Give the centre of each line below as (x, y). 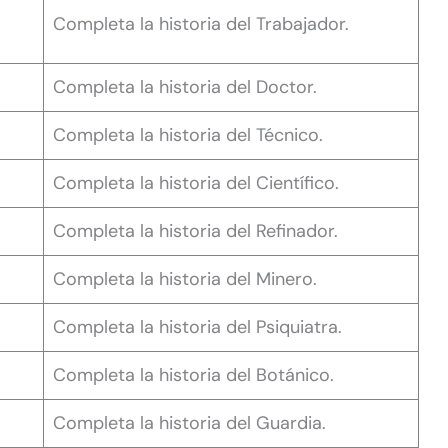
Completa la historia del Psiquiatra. (197, 326)
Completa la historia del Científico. (196, 182)
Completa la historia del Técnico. (188, 134)
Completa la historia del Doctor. (185, 86)
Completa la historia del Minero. (185, 278)
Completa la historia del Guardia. (189, 422)
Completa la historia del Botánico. (193, 374)
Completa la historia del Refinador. (195, 230)
